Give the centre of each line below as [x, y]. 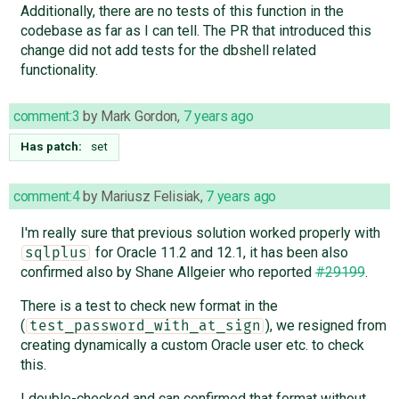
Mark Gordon [139, 116]
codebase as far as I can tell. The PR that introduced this [195, 30]
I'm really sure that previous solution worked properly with [200, 232]
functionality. [59, 69]
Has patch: [52, 146]
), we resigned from [326, 325]
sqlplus [56, 252]
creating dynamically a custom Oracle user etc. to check [192, 345]
